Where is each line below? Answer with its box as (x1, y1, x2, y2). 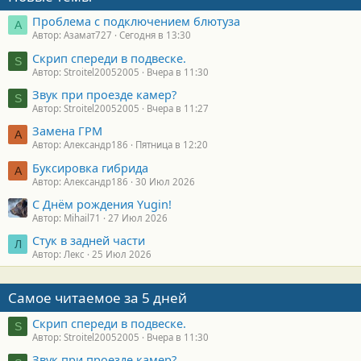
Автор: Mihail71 (32, 212, 101, 225)
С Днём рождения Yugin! (32, 196, 172, 213)
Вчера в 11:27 (147, 102, 209, 114)
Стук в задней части (32, 232, 145, 249)
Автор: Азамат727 (32, 29, 112, 42)
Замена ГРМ (32, 122, 102, 139)
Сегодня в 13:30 (119, 29, 191, 42)
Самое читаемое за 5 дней (8, 288, 187, 308)
